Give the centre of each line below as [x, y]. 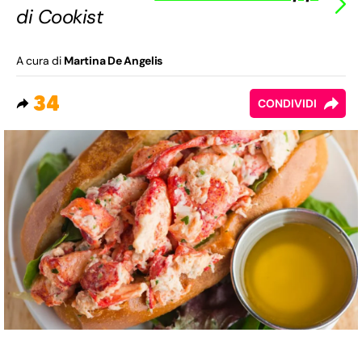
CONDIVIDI [287, 104]
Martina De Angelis [114, 61]
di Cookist [60, 17]
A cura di [40, 61]
